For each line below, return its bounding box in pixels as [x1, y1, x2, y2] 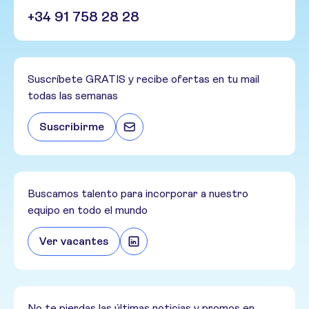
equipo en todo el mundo [28, 203, 148, 217]
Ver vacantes [39, 235, 108, 248]
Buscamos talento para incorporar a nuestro [28, 187, 248, 201]
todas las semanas [28, 89, 118, 103]
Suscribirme [39, 120, 104, 134]
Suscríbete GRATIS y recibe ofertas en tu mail [28, 72, 259, 86]
